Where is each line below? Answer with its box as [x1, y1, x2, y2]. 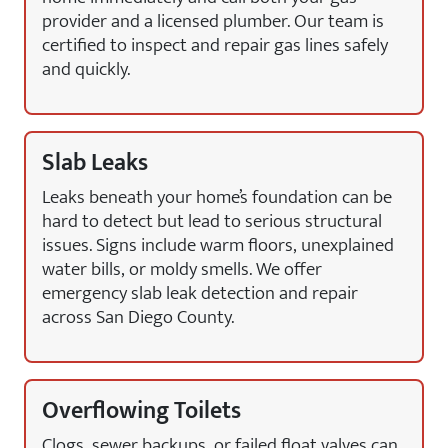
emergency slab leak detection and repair [42, 277, 358, 309]
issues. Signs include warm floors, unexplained [42, 229, 394, 261]
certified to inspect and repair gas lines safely [42, 29, 388, 61]
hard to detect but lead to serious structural [42, 205, 382, 237]
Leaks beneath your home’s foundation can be [42, 181, 392, 213]
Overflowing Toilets [42, 391, 241, 431]
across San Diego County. [42, 301, 234, 333]
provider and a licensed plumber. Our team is [42, 5, 384, 37]
